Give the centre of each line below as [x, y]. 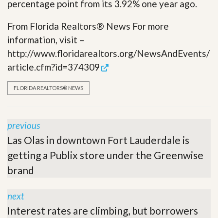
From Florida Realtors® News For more [88, 26]
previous [24, 125]
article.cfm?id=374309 [54, 67]
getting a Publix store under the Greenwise [105, 155]
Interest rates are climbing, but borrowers [103, 210]
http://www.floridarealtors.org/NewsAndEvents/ [109, 53]
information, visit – [46, 40]
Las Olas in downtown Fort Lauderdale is [98, 140]
